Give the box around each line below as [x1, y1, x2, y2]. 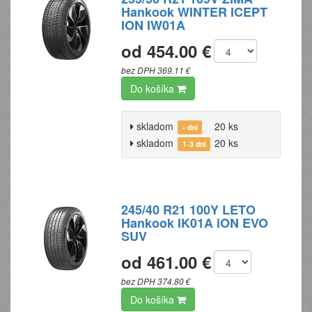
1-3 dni [182, 139, 206, 149]
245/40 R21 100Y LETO [121, 201, 256, 219]
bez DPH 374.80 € [121, 276, 192, 287]
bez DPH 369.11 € [121, 65, 192, 76]
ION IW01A [121, 16, 186, 34]
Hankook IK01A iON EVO [121, 214, 269, 232]
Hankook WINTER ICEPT [121, 3, 268, 21]
